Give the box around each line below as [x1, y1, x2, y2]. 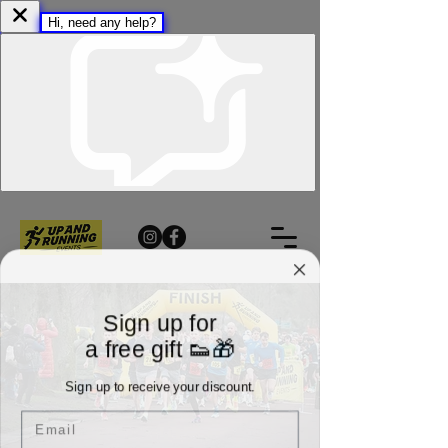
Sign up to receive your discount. [65, 377, 255, 392]
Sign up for [103, 308, 217, 334]
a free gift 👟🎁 [84, 334, 236, 360]
